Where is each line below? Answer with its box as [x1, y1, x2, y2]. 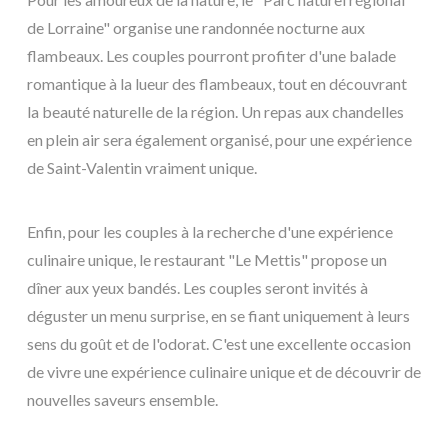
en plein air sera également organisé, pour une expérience [27, 129, 412, 149]
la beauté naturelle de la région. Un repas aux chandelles [27, 101, 404, 121]
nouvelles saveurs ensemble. [27, 389, 218, 409]
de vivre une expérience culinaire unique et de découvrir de [27, 361, 421, 381]
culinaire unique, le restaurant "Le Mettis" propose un [27, 249, 387, 269]
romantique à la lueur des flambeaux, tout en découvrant [27, 73, 407, 93]
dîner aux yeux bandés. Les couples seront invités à [27, 277, 368, 297]
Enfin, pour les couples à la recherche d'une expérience [27, 221, 393, 241]
